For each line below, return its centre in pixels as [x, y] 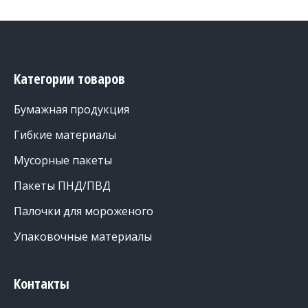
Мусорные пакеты [63, 160]
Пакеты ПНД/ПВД [62, 186]
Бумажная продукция [71, 109]
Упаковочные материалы [83, 236]
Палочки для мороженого [84, 211]
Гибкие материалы [65, 135]
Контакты [42, 284]
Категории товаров [69, 79]
